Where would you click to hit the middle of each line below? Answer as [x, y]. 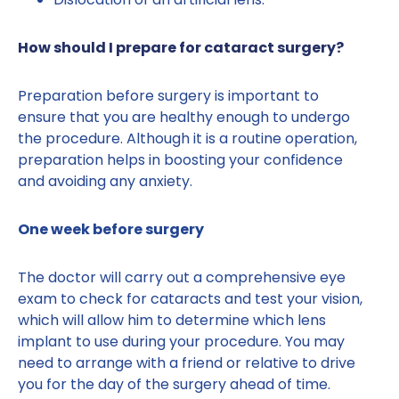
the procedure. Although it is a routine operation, [187, 139]
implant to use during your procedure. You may [181, 342]
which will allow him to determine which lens [172, 321]
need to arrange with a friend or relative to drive [187, 363]
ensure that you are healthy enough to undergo [184, 118]
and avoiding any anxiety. [105, 182]
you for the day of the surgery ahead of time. [174, 385]
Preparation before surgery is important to [168, 96]
